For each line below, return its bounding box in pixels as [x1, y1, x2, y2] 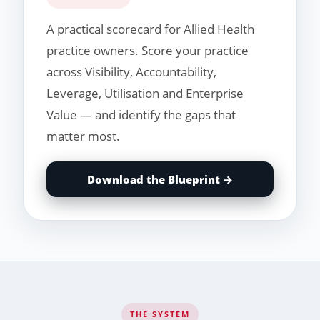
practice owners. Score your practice [46, 42, 249, 59]
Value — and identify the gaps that [46, 106, 236, 124]
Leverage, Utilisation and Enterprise [46, 85, 244, 102]
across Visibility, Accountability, [46, 64, 216, 81]
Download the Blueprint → [87, 172, 233, 187]
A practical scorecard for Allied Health [46, 21, 254, 38]
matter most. [46, 128, 120, 145]
